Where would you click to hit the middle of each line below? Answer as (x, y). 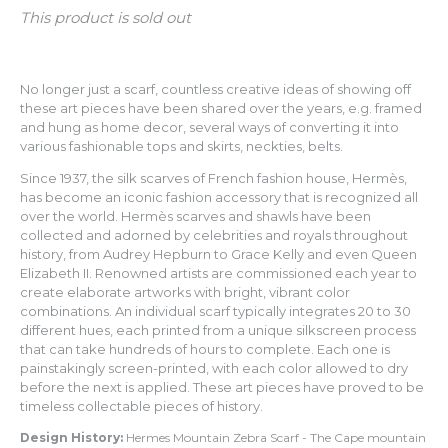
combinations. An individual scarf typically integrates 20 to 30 (215, 311)
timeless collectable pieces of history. (141, 406)
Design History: (73, 437)
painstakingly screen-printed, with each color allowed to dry (214, 368)
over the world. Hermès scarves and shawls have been (195, 216)
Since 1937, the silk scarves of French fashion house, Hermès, (213, 178)
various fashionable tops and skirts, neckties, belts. (181, 146)
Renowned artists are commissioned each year (249, 273)
